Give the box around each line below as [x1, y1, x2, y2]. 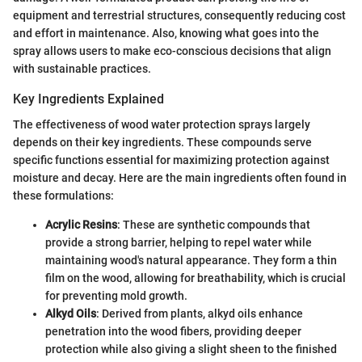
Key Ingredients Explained [13, 90, 164, 107]
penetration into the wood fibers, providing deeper [45, 325, 301, 339]
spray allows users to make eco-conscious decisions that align [13, 44, 331, 57]
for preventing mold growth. [45, 289, 187, 303]
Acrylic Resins [45, 218, 117, 232]
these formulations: [13, 189, 114, 203]
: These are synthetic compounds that [117, 218, 310, 232]
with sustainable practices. [13, 61, 151, 75]
